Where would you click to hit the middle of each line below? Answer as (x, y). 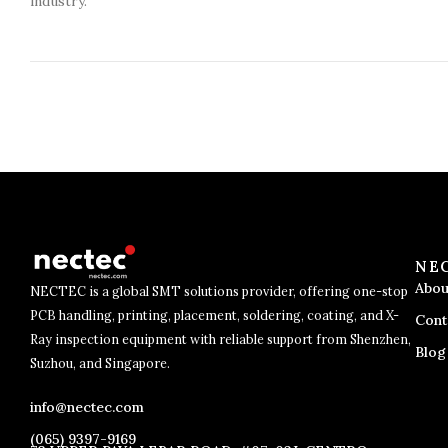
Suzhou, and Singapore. (100, 363)
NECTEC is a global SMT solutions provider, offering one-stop (219, 291)
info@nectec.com (87, 407)
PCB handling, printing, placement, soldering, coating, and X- (214, 315)
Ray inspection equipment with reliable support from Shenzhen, (220, 339)
